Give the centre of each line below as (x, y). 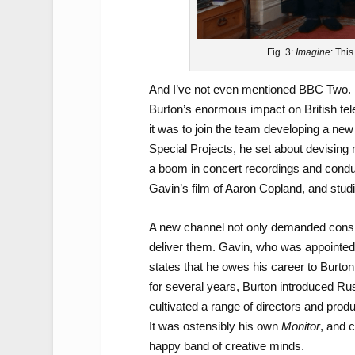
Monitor (300, 326)
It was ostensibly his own (215, 326)
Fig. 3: (282, 53)
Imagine (313, 53)
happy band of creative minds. (226, 346)
